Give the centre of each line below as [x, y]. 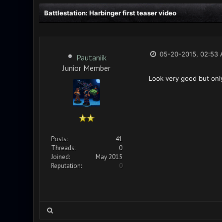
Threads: [63, 148]
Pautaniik [91, 57]
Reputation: [66, 166]
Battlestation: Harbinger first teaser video [110, 13]
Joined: [60, 157]
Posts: [59, 139]
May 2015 [109, 157]
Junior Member [86, 67]
